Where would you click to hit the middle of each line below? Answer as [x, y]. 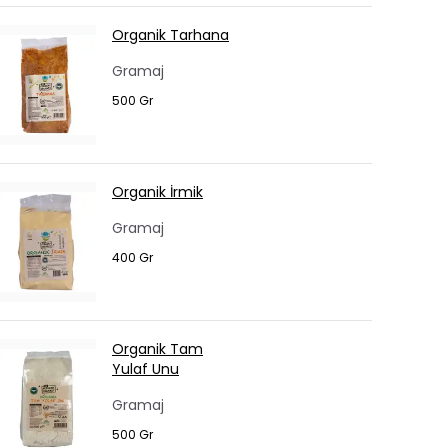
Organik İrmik [157, 192]
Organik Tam [157, 349]
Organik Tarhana [170, 35]
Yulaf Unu [145, 369]
